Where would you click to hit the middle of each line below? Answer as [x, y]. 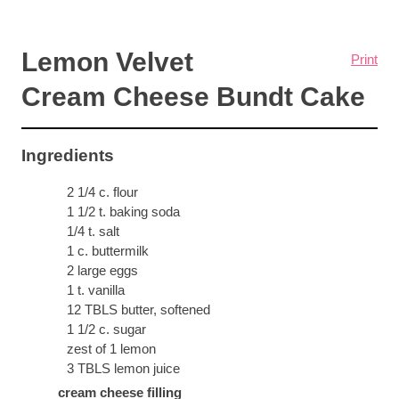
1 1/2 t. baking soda [123, 211]
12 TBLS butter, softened [138, 309]
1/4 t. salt [93, 231]
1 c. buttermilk [107, 250]
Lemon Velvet [107, 62]
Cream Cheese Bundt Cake [193, 97]
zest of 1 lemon [111, 348]
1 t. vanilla [95, 289]
